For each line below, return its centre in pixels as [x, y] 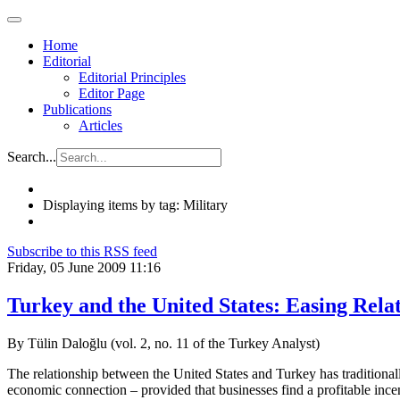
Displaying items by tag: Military [135, 205]
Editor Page [112, 93]
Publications [77, 109]
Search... [32, 157]
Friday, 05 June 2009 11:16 [84, 267]
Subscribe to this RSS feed [82, 251]
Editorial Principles [132, 77]
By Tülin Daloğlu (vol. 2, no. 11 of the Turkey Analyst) [163, 343]
